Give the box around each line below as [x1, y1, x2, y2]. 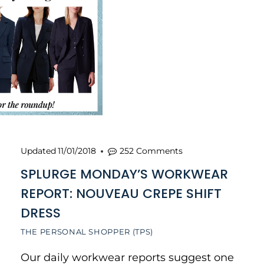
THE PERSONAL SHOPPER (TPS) [21, 227, 153, 236]
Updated [21, 146, 56, 156]
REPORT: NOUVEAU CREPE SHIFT [21, 184, 222, 203]
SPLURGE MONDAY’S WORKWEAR [21, 165, 228, 183]
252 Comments [120, 146, 183, 156]
